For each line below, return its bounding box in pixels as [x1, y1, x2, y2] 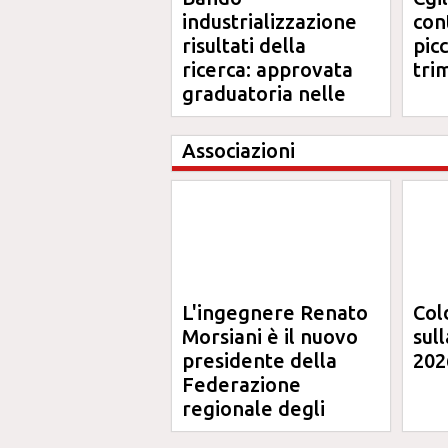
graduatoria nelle [182, 82, 346, 105]
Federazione [182, 373, 301, 396]
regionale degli [182, 397, 325, 420]
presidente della [182, 349, 337, 372]
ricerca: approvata [182, 58, 353, 81]
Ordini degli [182, 421, 293, 444]
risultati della [182, 34, 306, 57]
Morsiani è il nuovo [182, 325, 358, 348]
